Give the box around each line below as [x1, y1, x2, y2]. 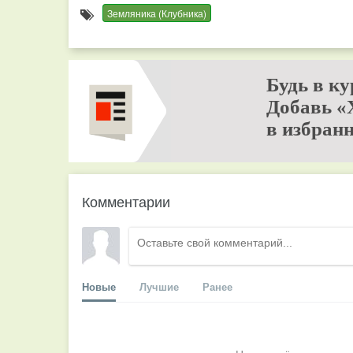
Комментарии [82, 191, 170, 211]
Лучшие [139, 279, 179, 294]
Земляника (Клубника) [107, 6, 206, 20]
